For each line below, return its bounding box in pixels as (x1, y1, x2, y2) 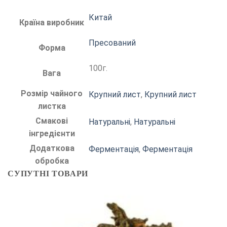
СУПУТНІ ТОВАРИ (8, 169, 89, 178)
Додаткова (29, 143, 74, 153)
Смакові (35, 116, 68, 126)
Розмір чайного (21, 88, 83, 98)
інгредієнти (28, 128, 75, 138)
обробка (34, 156, 69, 166)
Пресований (89, 37, 136, 48)
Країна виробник (19, 17, 84, 27)
